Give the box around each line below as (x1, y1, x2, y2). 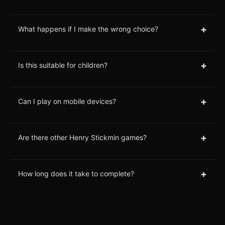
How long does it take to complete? (18, 169, 134, 178)
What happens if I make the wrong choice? (18, 25, 158, 34)
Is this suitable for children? (18, 61, 107, 70)
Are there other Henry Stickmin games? (18, 133, 147, 142)
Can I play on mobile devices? (18, 97, 116, 106)
